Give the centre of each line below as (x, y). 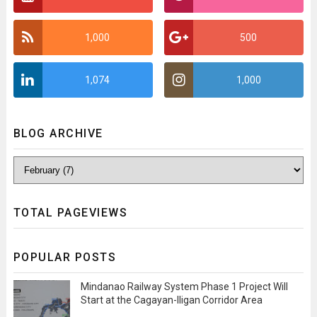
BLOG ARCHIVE (58, 133)
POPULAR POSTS (65, 257)
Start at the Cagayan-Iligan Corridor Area (171, 300)
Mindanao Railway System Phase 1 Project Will (184, 286)
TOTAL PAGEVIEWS (70, 212)
